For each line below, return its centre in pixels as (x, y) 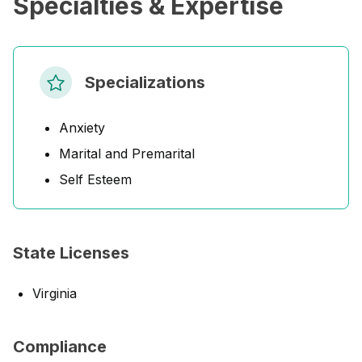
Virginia (55, 293)
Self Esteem (95, 179)
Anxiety (82, 128)
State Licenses (71, 253)
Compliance (60, 347)
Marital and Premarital (127, 154)
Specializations (145, 82)
